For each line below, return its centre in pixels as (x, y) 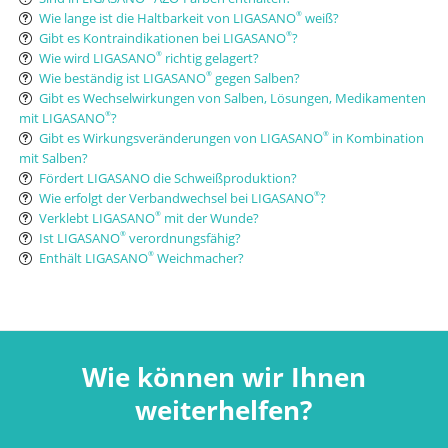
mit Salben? (53, 158)
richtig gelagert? (210, 58)
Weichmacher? (198, 258)
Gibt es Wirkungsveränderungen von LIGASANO (180, 138)
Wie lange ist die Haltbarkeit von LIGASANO (167, 18)
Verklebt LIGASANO (96, 218)
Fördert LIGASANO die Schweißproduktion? (167, 178)
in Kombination (376, 138)
